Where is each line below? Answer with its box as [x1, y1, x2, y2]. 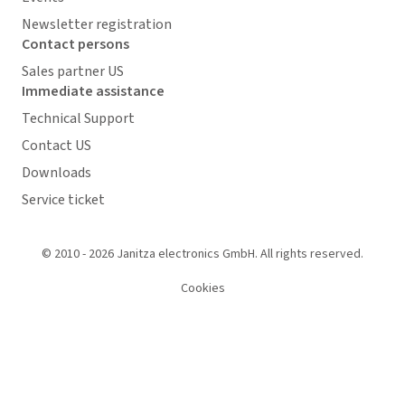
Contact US [22, 135, 91, 155]
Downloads [22, 162, 91, 183]
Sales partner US [22, 61, 124, 81]
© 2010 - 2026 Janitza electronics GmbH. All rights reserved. [42, 244, 363, 263]
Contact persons [22, 33, 129, 54]
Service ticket [22, 189, 105, 210]
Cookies [180, 278, 225, 297]
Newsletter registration [22, 14, 172, 34]
